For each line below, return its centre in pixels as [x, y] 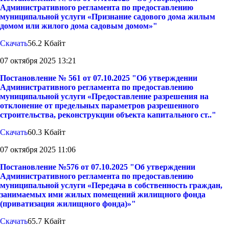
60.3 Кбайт [47, 132]
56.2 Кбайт [47, 43]
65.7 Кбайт [47, 221]
